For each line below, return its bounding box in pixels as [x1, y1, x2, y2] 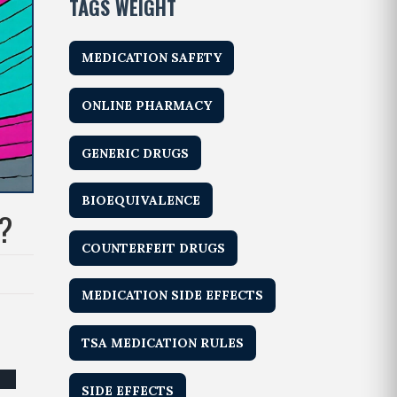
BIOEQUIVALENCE [82, 192, 201, 209]
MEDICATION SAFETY [82, 50, 222, 66]
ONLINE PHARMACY [82, 97, 213, 113]
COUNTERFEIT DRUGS [82, 239, 226, 256]
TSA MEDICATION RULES [82, 334, 245, 351]
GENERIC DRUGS [82, 144, 190, 161]
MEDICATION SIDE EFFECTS [82, 287, 264, 304]
